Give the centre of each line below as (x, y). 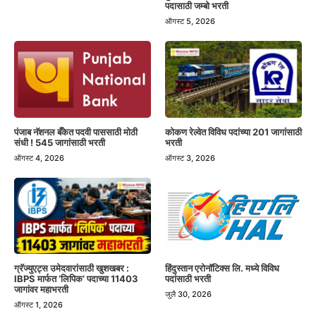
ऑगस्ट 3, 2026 (190, 158)
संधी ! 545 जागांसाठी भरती (60, 142)
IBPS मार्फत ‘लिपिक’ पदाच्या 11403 (76, 279)
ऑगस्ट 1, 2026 (38, 305)
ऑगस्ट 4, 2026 (39, 158)
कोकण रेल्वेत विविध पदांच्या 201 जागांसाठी (233, 132)
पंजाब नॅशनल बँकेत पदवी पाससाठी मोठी (76, 132)
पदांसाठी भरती (188, 279)
